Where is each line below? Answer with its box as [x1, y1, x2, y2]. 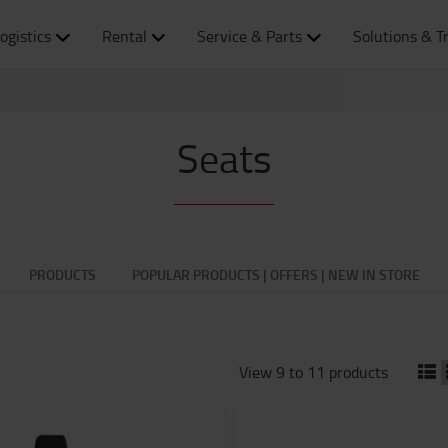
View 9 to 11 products [239, 361, 388, 383]
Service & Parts [197, 25, 303, 47]
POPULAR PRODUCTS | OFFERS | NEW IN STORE [131, 265, 420, 284]
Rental [101, 25, 147, 47]
